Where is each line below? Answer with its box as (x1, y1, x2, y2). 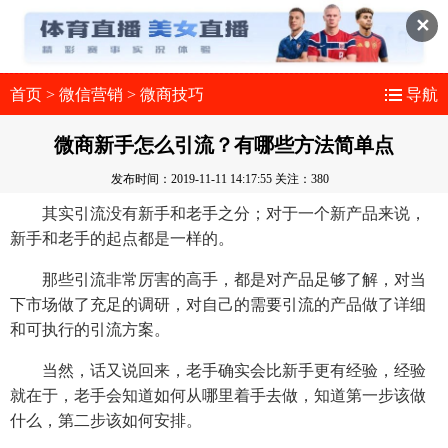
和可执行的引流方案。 (10, 320, 170, 338)
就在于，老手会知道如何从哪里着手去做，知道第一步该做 (10, 386, 426, 404)
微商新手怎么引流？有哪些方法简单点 (54, 133, 394, 156)
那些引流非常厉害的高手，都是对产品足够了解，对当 (10, 270, 426, 288)
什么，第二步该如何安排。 (10, 411, 202, 429)
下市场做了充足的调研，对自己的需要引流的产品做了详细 (10, 295, 426, 313)
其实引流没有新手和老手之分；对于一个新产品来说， (10, 204, 426, 222)
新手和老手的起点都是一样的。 (10, 229, 234, 247)
